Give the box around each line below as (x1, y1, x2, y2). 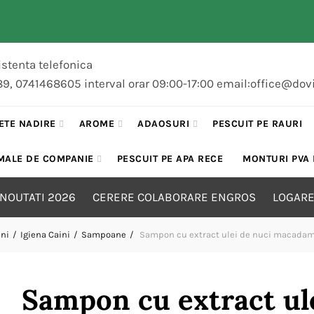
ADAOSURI (137, 118, 190, 130)
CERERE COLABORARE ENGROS (92, 190, 256, 204)
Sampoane (81, 229, 126, 240)
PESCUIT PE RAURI (212, 118, 303, 130)
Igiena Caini (20, 229, 70, 240)
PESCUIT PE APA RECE (116, 153, 224, 165)
